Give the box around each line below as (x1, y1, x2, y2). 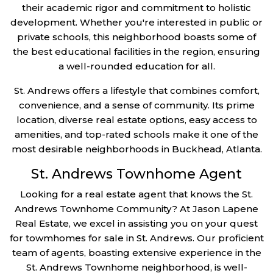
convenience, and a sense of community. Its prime (18, 99, 255, 111)
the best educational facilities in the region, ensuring (13, 45, 260, 57)
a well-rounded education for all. (58, 60, 215, 72)
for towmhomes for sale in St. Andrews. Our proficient (9, 232, 264, 244)
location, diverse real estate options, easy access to (16, 113, 257, 126)
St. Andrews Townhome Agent (31, 165, 242, 182)
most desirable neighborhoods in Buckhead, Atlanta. (11, 143, 262, 155)
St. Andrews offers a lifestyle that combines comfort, (13, 84, 260, 96)
